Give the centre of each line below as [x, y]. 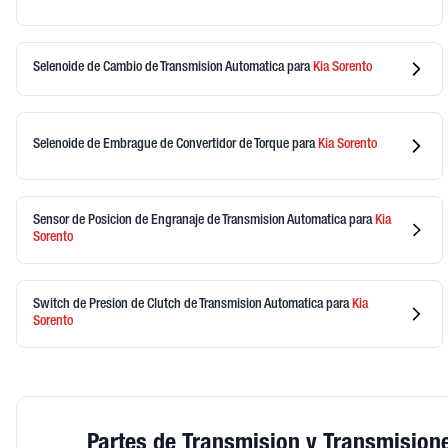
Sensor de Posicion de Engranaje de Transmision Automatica [191, 220]
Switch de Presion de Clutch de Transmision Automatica [179, 304]
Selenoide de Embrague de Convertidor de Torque [162, 145]
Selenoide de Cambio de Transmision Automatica [160, 68]
